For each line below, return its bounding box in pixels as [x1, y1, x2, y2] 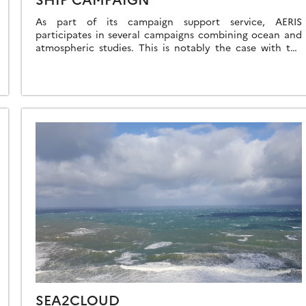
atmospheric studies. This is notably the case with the [36, 40, 302, 54]
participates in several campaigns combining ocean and [36, 27, 302, 41]
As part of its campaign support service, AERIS [36, 14, 302, 28]
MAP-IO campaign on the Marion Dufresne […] [36, 53, 246, 67]
